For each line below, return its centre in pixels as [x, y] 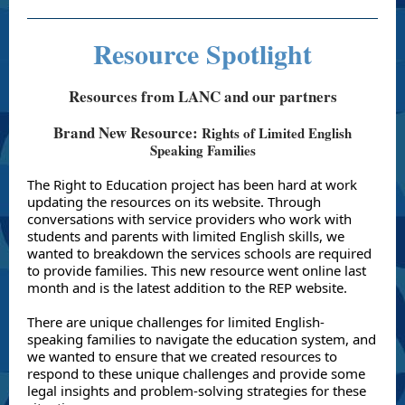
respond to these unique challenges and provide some [196, 373]
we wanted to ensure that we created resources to [182, 356]
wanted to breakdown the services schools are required [199, 253]
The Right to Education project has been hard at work [192, 184]
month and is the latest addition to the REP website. [189, 287]
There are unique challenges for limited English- [176, 322]
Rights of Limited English [277, 133]
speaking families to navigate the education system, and [202, 339]
